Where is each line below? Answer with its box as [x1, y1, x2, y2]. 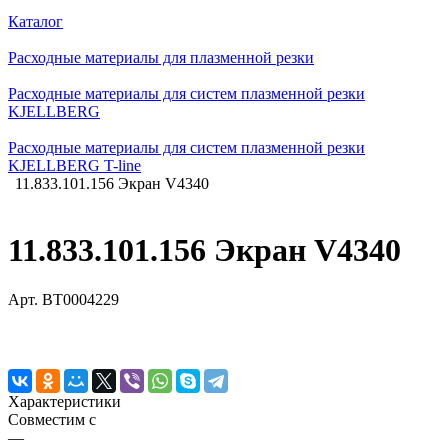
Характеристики [8, 392, 121, 410]
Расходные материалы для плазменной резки [8, 49, 314, 66]
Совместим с [8, 410, 96, 428]
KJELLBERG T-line [8, 157, 141, 174]
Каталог [8, 13, 63, 30]
